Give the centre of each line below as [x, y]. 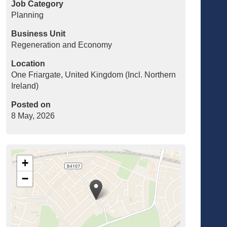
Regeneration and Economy [62, 45]
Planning [28, 15]
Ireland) [25, 86]
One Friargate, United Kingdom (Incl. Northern [94, 75]
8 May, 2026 [33, 116]
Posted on [31, 105]
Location [28, 64]
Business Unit [39, 34]
